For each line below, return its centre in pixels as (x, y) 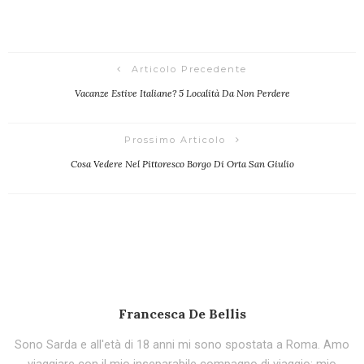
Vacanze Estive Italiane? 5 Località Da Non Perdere (182, 93)
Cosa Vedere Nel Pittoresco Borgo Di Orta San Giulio (182, 164)
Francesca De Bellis (182, 314)
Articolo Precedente (189, 69)
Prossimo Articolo (175, 140)
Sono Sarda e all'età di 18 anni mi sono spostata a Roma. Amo (182, 345)
